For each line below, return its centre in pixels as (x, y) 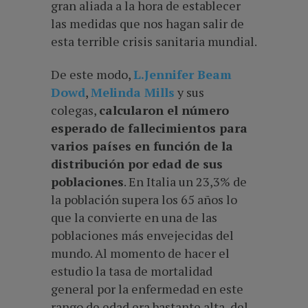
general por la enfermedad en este (147, 288)
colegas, (74, 110)
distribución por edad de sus (137, 163)
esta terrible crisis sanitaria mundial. (154, 41)
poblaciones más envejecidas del (142, 235)
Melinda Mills (133, 92)
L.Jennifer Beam (183, 74)
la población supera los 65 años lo (144, 199)
